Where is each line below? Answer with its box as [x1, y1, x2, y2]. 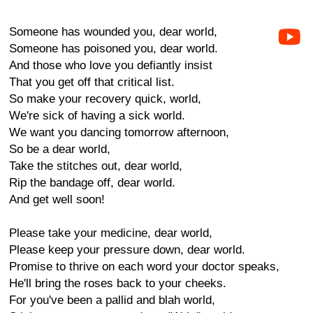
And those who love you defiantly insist [9, 59, 212, 72]
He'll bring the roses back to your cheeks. [9, 277, 226, 290]
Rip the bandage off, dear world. [9, 176, 175, 189]
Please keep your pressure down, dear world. [9, 243, 245, 256]
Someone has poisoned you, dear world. [9, 42, 218, 55]
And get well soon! [9, 193, 105, 206]
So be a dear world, [9, 143, 110, 156]
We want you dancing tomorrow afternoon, [9, 126, 229, 139]
